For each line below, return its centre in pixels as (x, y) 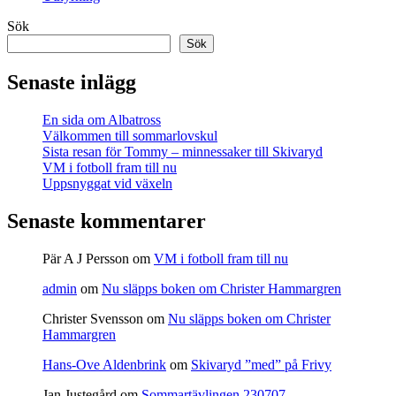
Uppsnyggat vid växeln (107, 184)
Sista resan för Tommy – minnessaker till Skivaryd (183, 152)
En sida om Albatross (102, 120)
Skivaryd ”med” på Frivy (261, 364)
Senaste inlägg (72, 83)
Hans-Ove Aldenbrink (104, 364)
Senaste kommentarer (107, 221)
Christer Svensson (93, 318)
